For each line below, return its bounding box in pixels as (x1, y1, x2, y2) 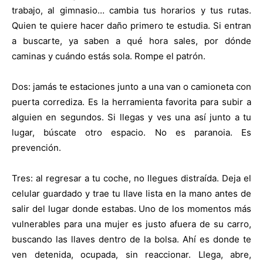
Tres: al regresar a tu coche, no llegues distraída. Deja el (12, 173, 251, 184)
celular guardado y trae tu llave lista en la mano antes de (12, 188, 251, 200)
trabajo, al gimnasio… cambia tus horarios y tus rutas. (12, 5, 251, 16)
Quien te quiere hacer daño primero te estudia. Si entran (12, 20, 251, 32)
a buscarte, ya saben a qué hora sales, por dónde (12, 35, 251, 47)
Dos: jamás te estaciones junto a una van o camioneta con (12, 81, 251, 93)
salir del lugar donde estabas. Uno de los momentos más (12, 203, 251, 215)
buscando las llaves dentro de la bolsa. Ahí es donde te (12, 234, 251, 245)
